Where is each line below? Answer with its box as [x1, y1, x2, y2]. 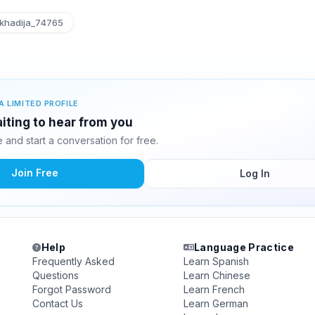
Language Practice [194, 241, 295, 253]
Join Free [11, 167, 58, 179]
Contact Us [32, 297, 84, 309]
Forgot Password [32, 283, 112, 295]
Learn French [183, 283, 245, 295]
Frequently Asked [32, 255, 115, 267]
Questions [32, 269, 79, 281]
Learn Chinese [183, 269, 250, 281]
